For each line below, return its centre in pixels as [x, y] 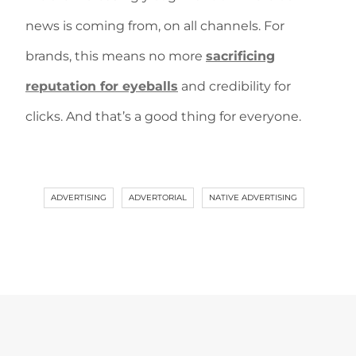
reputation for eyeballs [102, 86]
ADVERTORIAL [158, 197]
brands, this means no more [116, 56]
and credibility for [234, 86]
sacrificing [240, 56]
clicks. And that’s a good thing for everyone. [163, 116]
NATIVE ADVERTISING [253, 197]
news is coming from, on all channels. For [155, 26]
